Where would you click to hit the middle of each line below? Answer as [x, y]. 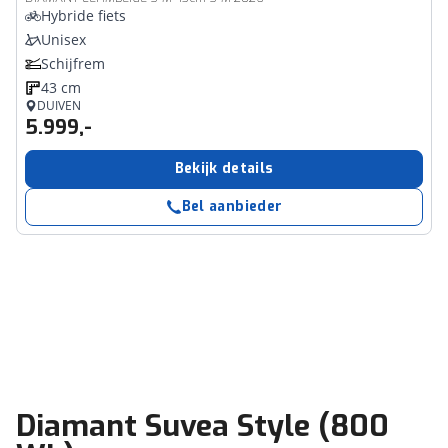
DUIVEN [59, 105]
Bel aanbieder [232, 206]
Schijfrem [73, 63]
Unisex [63, 39]
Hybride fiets [83, 15]
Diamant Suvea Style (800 [202, 426]
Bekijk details [224, 168]
